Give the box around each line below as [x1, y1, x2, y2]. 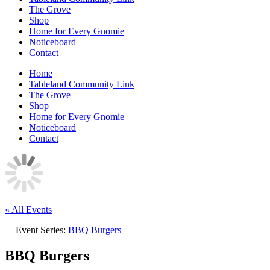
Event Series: [16, 225, 68, 235]
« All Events [5, 204, 52, 215]
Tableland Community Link [29, 79, 134, 89]
